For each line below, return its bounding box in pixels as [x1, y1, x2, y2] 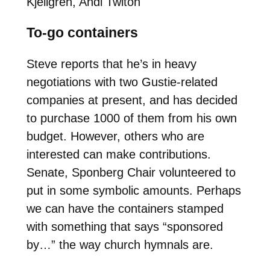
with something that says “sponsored [26, 220, 223, 234]
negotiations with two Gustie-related [26, 75, 218, 89]
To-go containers [26, 24, 138, 40]
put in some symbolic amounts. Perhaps [26, 184, 241, 198]
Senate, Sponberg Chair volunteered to [26, 166, 236, 180]
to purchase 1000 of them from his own [26, 111, 237, 125]
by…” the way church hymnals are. [26, 238, 213, 252]
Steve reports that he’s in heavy [26, 57, 196, 71]
